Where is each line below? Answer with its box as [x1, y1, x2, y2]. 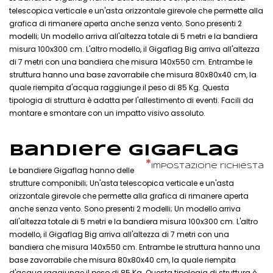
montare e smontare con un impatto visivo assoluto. [9, 107, 205, 118]
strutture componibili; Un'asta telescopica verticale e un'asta [9, 177, 234, 188]
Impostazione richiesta [151, 162, 264, 169]
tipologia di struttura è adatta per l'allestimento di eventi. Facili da [9, 94, 253, 105]
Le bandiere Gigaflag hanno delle [9, 165, 134, 175]
